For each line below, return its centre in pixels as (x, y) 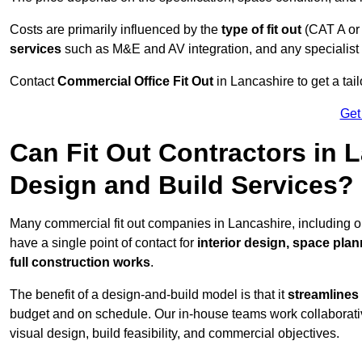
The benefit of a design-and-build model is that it (149, 295)
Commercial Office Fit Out (135, 82)
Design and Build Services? (182, 185)
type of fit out (261, 30)
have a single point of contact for (103, 243)
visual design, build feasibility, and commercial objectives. (175, 334)
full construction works (80, 263)
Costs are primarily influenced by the (116, 30)
